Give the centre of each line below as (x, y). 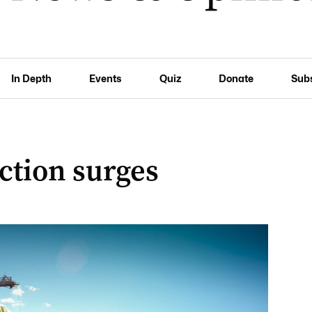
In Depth (32, 78)
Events (106, 78)
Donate (236, 78)
